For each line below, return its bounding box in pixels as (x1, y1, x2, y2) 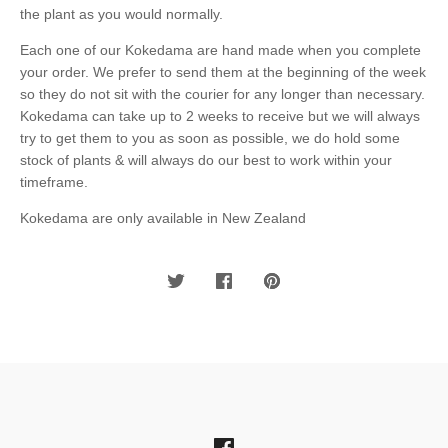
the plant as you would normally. (20, 5, 223, 22)
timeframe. (20, 173, 88, 190)
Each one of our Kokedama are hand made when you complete (20, 41, 421, 58)
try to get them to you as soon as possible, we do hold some (20, 129, 400, 146)
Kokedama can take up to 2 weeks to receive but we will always (20, 107, 420, 124)
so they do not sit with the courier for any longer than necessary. (20, 85, 425, 102)
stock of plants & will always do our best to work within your (20, 151, 392, 168)
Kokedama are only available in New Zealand (20, 209, 306, 226)
